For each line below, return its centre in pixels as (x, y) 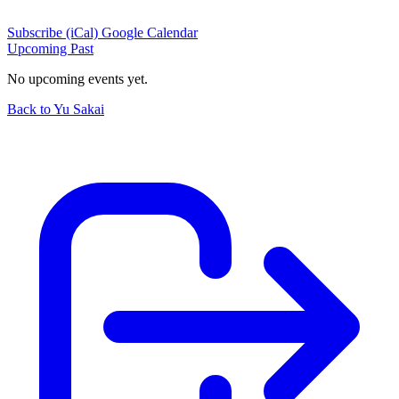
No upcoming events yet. (77, 79)
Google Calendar (150, 33)
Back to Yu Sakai (56, 110)
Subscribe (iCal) (54, 33)
